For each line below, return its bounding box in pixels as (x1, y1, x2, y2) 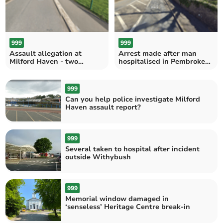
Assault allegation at (9, 48, 82, 58)
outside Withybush (65, 152, 131, 162)
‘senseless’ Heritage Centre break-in (65, 202, 191, 212)
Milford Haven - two (9, 56, 79, 66)
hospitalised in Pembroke (118, 56, 205, 66)
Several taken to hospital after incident (65, 144, 200, 154)
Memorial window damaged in (65, 194, 169, 204)
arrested (9, 64, 39, 74)
